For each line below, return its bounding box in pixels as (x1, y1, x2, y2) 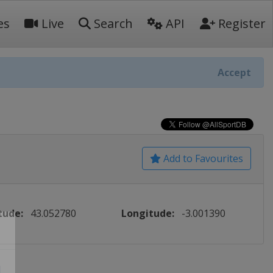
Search (91, 15, 133, 32)
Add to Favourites (161, 152, 243, 165)
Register (215, 15, 266, 32)
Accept (218, 66, 251, 79)
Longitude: (121, 207, 175, 220)
